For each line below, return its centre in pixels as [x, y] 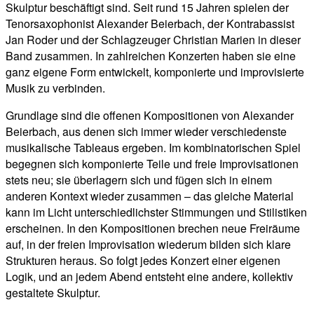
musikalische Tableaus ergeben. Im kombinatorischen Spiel [153, 148]
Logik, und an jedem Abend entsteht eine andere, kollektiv [149, 277]
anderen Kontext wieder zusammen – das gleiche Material [150, 196]
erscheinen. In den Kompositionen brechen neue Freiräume [153, 228]
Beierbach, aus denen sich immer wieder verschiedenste [146, 132]
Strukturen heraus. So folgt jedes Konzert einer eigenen [143, 261]
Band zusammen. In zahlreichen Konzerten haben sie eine [151, 56]
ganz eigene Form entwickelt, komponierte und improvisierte [155, 72]
